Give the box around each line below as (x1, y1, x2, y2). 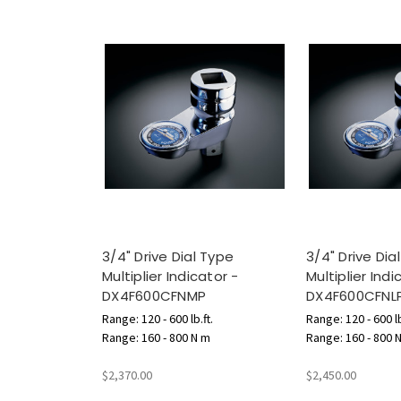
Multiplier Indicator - (102, 267, 239, 286)
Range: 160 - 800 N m (102, 329, 210, 346)
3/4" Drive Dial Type (102, 247, 234, 267)
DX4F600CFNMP (102, 286, 206, 306)
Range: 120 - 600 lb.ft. (102, 311, 213, 328)
